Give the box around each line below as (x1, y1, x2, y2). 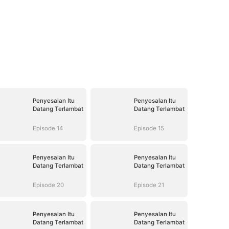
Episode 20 (32, 181, 64, 189)
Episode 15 (133, 125, 164, 132)
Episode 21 (133, 181, 164, 189)
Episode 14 (32, 125, 63, 132)
